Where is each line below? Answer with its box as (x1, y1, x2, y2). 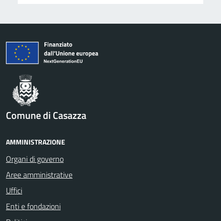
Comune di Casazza (6, 107, 86, 123)
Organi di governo (6, 152, 64, 165)
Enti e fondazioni (6, 200, 61, 212)
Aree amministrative (6, 168, 73, 181)
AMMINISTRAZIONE (6, 136, 65, 147)
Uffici (6, 184, 22, 196)
